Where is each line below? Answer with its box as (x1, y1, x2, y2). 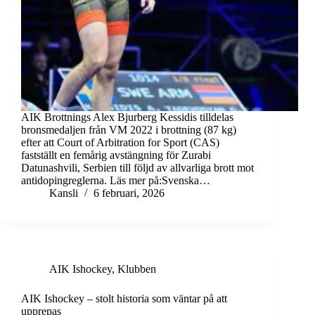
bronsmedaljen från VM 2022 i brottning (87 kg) (21, 124, 236, 136)
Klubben (117, 263, 156, 276)
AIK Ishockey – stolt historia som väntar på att (21, 292, 227, 305)
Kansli (49, 187, 78, 200)
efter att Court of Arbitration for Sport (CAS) (21, 136, 219, 149)
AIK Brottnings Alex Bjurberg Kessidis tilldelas (21, 111, 233, 124)
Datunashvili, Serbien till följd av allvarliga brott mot (21, 162, 254, 174)
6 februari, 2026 (94, 187, 165, 200)
